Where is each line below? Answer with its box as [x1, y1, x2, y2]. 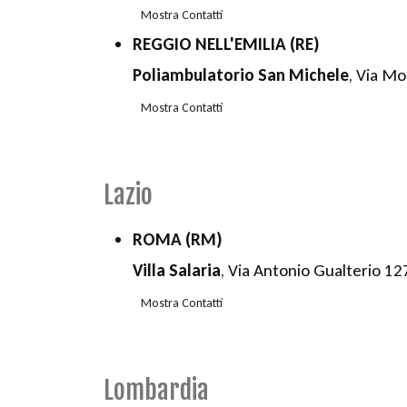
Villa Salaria [133, 260, 221, 282]
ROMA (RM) [133, 229, 223, 251]
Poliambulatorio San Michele [133, 65, 349, 86]
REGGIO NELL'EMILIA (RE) [133, 34, 320, 55]
